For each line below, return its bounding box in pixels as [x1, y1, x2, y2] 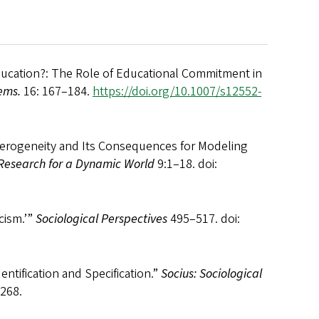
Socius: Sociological [161, 265, 262, 283]
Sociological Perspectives [36, 210, 167, 229]
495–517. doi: [167, 210, 240, 229]
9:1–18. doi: [155, 155, 217, 174]
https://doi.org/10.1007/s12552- [93, 83, 261, 101]
